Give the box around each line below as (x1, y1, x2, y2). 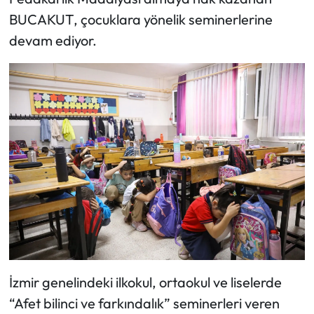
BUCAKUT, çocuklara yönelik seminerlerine (8, 10, 273, 28)
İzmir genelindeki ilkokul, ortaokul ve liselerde (8, 273, 285, 292)
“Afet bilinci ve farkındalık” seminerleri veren (8, 294, 280, 313)
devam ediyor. (8, 31, 97, 49)
